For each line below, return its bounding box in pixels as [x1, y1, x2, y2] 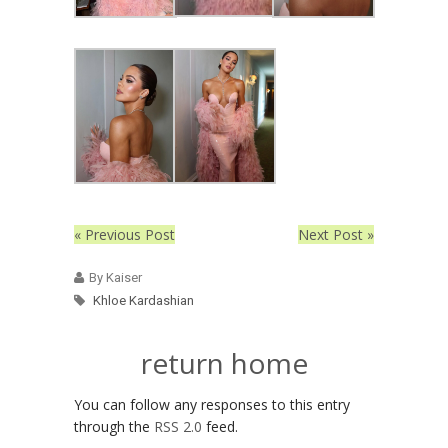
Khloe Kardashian [93, 292, 194, 308]
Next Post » [298, 224, 374, 244]
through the [74, 416, 154, 436]
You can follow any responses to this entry [74, 394, 350, 414]
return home [140, 343, 308, 382]
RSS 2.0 [154, 416, 202, 436]
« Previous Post [74, 224, 175, 244]
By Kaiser [89, 269, 142, 285]
